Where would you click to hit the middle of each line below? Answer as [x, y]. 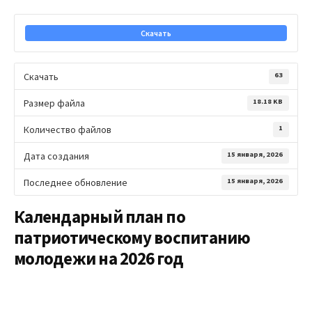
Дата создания [56, 156]
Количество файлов [67, 129]
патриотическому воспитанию [132, 238]
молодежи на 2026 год [99, 259]
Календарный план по [100, 217]
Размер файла [54, 103]
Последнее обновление [75, 182]
